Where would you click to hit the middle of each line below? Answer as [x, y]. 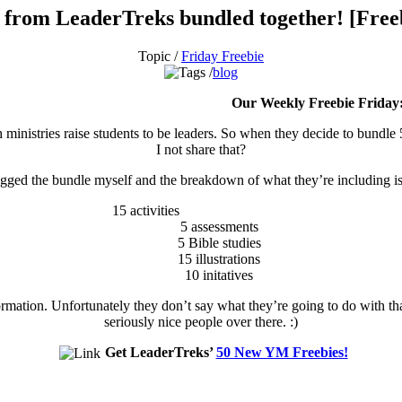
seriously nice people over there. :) [201, 321]
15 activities [146, 210]
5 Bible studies [219, 242]
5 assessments [219, 226]
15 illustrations [219, 258]
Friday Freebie [223, 56]
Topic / [160, 56]
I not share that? [201, 149]
